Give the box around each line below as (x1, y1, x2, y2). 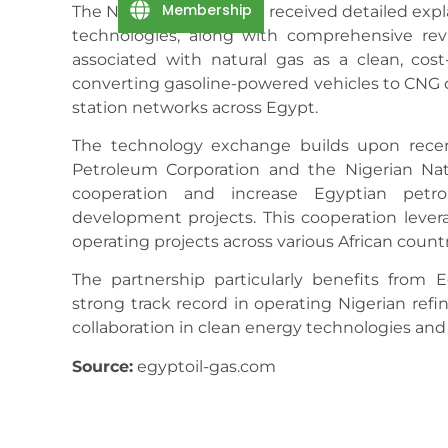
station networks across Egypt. (72, 97, 318, 117)
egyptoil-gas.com (133, 356, 276, 376)
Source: (72, 356, 133, 376)
